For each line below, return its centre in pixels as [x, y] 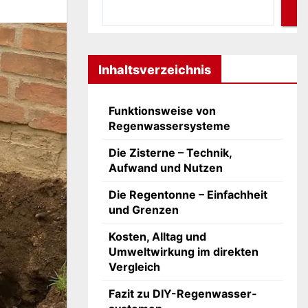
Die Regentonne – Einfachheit [188, 195]
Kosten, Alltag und [157, 236]
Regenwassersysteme [169, 126]
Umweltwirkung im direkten [184, 252]
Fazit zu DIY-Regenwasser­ [183, 294]
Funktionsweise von [162, 111]
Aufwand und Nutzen [166, 168]
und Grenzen [144, 210]
